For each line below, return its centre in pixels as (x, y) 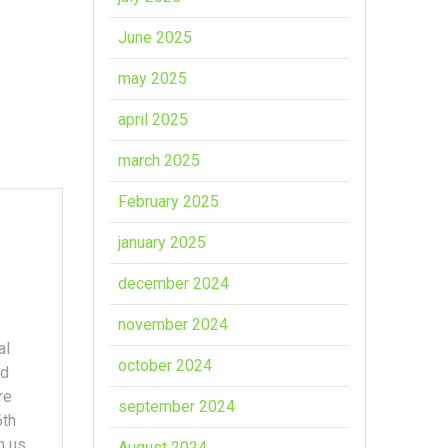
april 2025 (153, 119)
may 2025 (153, 78)
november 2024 (173, 324)
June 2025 (155, 37)
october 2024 (165, 365)
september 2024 (177, 406)
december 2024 (174, 283)
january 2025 (162, 242)
